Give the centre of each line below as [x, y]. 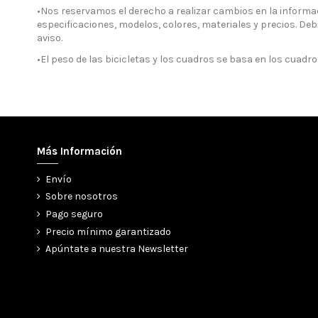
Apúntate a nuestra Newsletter [117, 249]
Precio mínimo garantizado [108, 231]
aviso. [50, 38]
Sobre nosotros [82, 197]
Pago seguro [74, 214]
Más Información [79, 151]
